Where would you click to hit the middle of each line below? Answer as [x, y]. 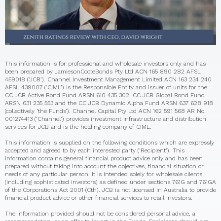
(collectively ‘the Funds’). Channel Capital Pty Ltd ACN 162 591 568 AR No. [105, 111]
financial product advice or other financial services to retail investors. [99, 198]
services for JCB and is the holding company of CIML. [78, 127]
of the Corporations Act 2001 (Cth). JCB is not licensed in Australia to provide [110, 190]
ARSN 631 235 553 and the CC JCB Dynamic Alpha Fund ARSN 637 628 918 [109, 103]
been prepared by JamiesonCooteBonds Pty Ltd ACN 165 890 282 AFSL [103, 72]
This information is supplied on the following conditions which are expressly [110, 143]
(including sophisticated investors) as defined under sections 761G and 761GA [110, 182]
